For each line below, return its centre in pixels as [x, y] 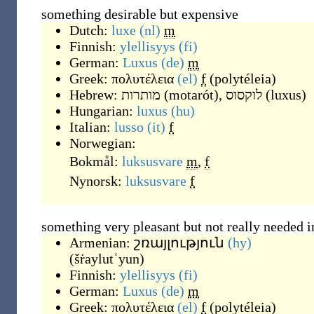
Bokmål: [96, 161]
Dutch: [90, 30]
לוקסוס [244, 95]
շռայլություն [179, 243]
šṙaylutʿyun [107, 259]
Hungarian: [103, 111]
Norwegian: [103, 143]
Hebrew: [95, 95]
